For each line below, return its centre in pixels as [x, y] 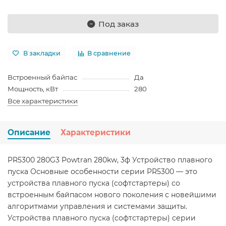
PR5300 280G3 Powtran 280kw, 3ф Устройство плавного [110, 160]
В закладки [42, 53]
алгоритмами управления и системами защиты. [97, 207]
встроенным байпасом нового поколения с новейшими [112, 195]
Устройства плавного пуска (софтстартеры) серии [102, 218]
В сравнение [109, 53]
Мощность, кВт [33, 89]
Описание [29, 133]
